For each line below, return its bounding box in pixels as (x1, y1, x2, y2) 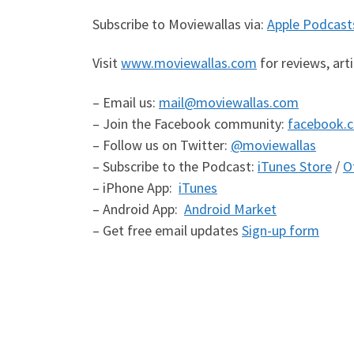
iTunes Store (258, 156, 332, 175)
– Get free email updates (92, 220, 242, 239)
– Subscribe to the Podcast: (92, 156, 258, 175)
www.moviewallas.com (121, 54, 257, 73)
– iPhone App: (92, 178, 179, 197)
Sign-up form (242, 220, 319, 239)
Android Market (184, 199, 277, 218)
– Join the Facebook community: (92, 114, 288, 133)
